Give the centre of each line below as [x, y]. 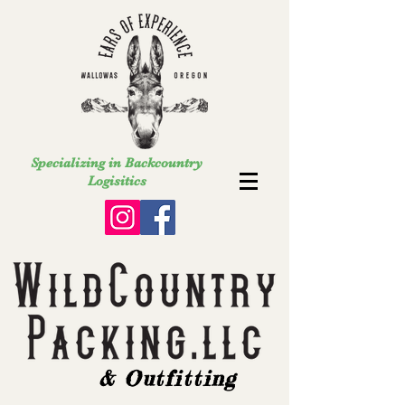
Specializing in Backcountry [117, 163]
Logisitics [117, 181]
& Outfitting [168, 379]
